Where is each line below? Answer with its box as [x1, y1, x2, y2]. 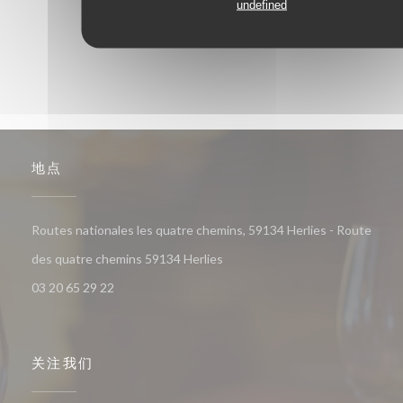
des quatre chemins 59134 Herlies [31, 251, 223, 267]
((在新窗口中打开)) [222, 250, 325, 266]
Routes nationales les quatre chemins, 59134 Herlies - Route [31, 222, 372, 238]
